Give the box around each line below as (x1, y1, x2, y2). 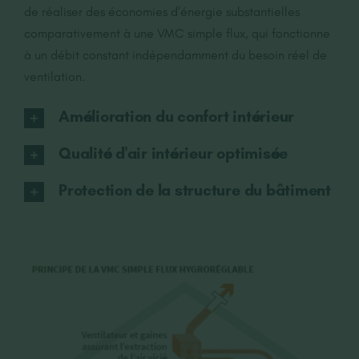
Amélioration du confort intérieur (58, 107, 295, 127)
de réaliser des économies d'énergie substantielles (23, 4, 300, 20)
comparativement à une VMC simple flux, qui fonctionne (23, 26, 330, 42)
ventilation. (23, 69, 85, 85)
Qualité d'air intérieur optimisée (58, 143, 288, 163)
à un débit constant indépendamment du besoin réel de (23, 47, 327, 63)
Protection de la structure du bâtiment (58, 180, 331, 200)
